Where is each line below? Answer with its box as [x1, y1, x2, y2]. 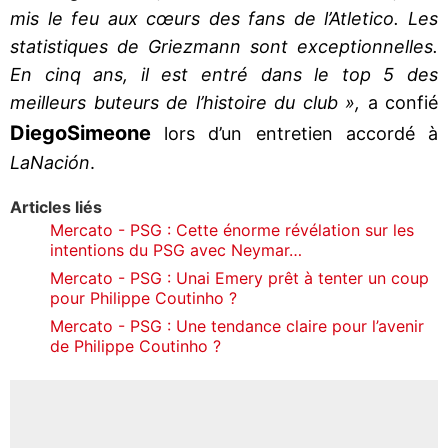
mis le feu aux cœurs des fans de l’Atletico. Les [10, 7, 438, 29]
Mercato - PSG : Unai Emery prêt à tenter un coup [50, 267, 429, 288]
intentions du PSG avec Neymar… [50, 239, 302, 260]
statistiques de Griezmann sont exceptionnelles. [10, 35, 438, 57]
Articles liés [10, 196, 102, 217]
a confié [360, 91, 438, 113]
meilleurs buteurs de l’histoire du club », [10, 91, 360, 113]
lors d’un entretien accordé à [151, 122, 438, 144]
